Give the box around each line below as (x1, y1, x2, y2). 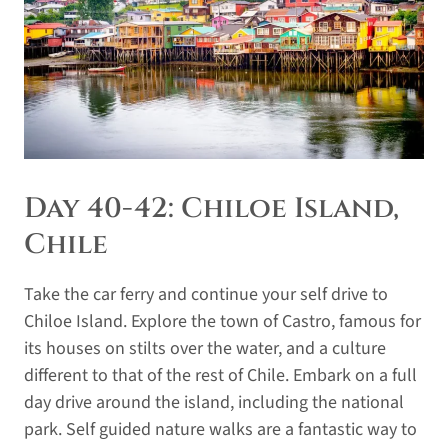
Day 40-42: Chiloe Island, (24, 189, 399, 227)
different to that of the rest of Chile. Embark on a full (24, 362, 417, 388)
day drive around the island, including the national (24, 389, 404, 415)
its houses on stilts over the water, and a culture (24, 335, 386, 361)
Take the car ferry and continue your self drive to (24, 281, 388, 307)
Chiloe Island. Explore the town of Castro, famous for (24, 308, 421, 334)
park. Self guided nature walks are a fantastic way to (24, 416, 417, 442)
